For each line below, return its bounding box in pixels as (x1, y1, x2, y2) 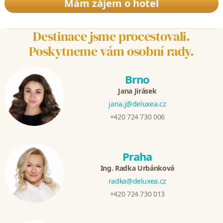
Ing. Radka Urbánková (100, 163, 174, 173)
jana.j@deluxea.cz (109, 99, 166, 109)
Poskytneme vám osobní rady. (29, 42, 194, 60)
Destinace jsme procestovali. (33, 27, 190, 45)
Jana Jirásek (118, 86, 157, 96)
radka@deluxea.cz (108, 176, 167, 186)
